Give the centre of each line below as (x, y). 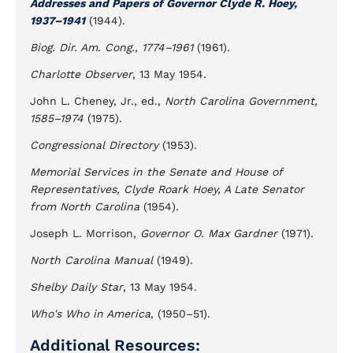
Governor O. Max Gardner (209, 233)
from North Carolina (85, 206)
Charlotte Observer (81, 74)
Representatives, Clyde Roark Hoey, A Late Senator (167, 189)
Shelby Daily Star (76, 287)
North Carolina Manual (91, 260)
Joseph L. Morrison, (85, 233)
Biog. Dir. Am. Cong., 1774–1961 (111, 47)
